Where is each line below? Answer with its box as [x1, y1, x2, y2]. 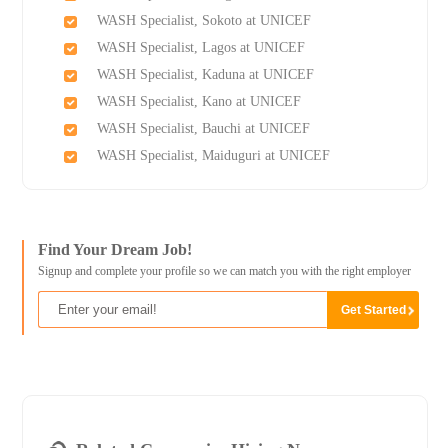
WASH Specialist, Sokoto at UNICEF [96, 13, 311, 29]
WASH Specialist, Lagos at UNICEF [96, 40, 305, 56]
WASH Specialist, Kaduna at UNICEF [96, 67, 314, 83]
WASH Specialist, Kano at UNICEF [96, 94, 301, 110]
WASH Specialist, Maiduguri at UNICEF [96, 148, 330, 164]
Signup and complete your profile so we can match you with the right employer [37, 264, 411, 279]
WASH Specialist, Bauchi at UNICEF [96, 121, 310, 137]
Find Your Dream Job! [37, 241, 192, 259]
